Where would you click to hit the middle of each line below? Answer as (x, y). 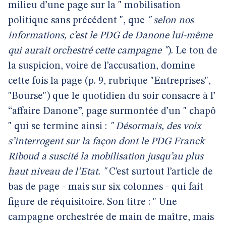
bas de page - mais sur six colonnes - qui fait (106, 187)
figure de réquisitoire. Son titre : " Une (93, 202)
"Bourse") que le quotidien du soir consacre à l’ (112, 96)
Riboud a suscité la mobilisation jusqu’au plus (106, 157)
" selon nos (171, 21)
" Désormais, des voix (155, 127)
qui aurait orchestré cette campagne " (88, 51)
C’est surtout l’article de (160, 172)
